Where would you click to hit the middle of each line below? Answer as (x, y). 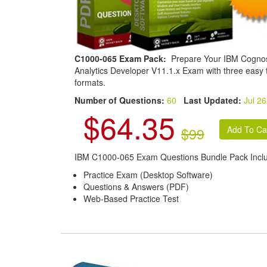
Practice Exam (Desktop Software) (148, 174)
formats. (90, 82)
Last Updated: (212, 100)
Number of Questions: (120, 100)
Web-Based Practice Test (131, 198)
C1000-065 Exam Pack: (121, 58)
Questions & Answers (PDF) (136, 186)
